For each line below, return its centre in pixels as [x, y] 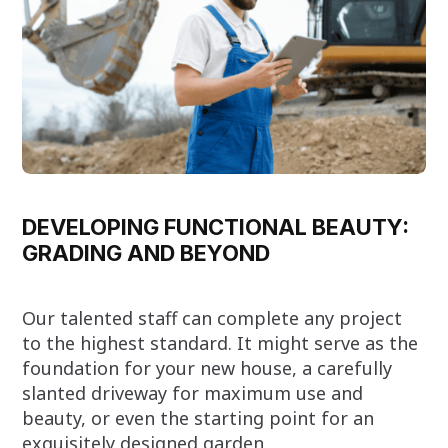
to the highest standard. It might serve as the [220, 342]
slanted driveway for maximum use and [193, 392]
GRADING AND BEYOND [146, 252]
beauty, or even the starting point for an [198, 417]
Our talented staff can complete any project [212, 317]
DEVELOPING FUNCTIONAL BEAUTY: [216, 226]
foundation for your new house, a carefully [207, 367]
